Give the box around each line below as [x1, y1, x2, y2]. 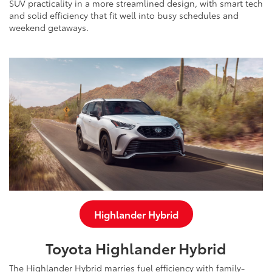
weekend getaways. [9, 21, 89, 34]
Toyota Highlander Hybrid [46, 237, 226, 258]
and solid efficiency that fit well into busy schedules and [9, 9, 239, 22]
